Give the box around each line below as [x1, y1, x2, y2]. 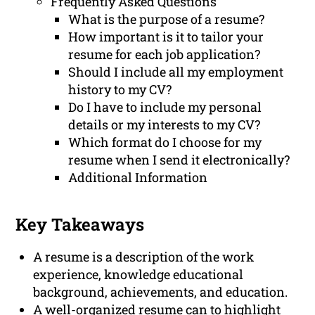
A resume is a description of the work [33, 248, 255, 266]
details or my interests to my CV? [68, 116, 261, 134]
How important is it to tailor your [68, 28, 264, 46]
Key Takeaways [15, 213, 145, 236]
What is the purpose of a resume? [68, 11, 265, 28]
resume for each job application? [68, 46, 261, 63]
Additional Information [68, 169, 208, 186]
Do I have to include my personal [68, 98, 262, 116]
